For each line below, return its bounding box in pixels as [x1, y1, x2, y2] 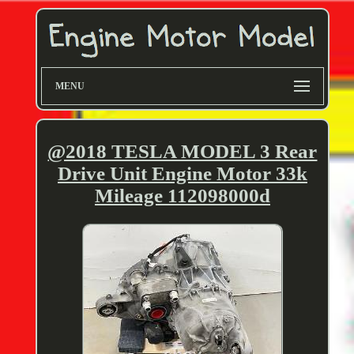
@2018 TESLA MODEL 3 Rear [47, 141, 318, 163]
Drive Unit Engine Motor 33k [57, 163, 307, 185]
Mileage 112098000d [94, 185, 270, 207]
